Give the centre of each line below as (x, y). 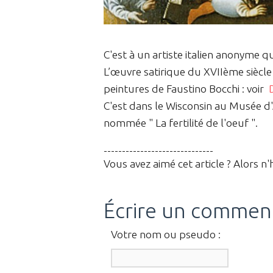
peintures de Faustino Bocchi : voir (186, 88)
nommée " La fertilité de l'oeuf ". (181, 122)
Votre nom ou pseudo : (166, 235)
